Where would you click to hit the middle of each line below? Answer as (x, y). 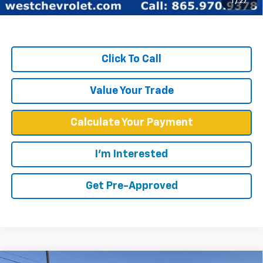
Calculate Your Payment (131, 122)
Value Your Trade (131, 91)
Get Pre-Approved (131, 186)
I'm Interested (131, 154)
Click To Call (131, 59)
